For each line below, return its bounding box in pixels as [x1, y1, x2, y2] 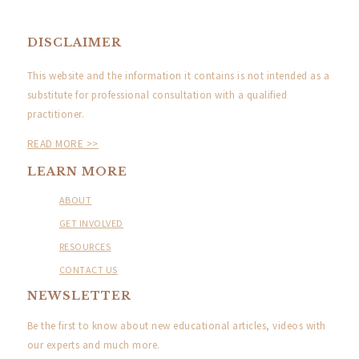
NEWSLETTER [26, 288, 131, 304]
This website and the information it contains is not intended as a [26, 69, 330, 83]
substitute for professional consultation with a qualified [26, 88, 288, 103]
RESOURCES [58, 240, 111, 253]
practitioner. [26, 107, 85, 122]
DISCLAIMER [26, 35, 122, 50]
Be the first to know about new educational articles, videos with [26, 319, 326, 333]
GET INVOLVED [58, 217, 123, 230]
